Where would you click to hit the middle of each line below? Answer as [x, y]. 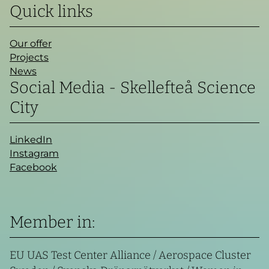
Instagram [34, 153]
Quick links [51, 11]
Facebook [33, 167]
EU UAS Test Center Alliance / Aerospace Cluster [130, 255]
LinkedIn [31, 139]
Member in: [52, 222]
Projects [29, 57]
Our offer [31, 43]
